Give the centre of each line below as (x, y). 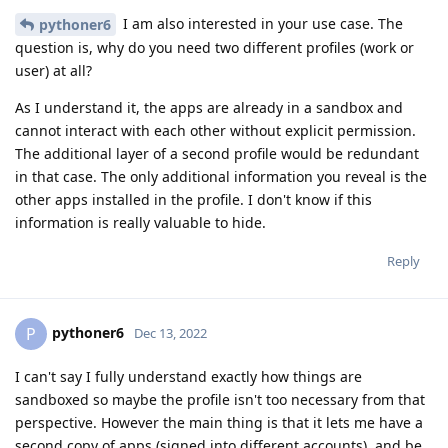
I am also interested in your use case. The (261, 23)
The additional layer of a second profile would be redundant (217, 154)
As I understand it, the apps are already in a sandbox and (209, 108)
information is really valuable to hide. (140, 223)
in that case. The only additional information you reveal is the (221, 177)
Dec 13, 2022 (170, 333)
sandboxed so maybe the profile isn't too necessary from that (220, 400)
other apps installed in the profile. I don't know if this (193, 200)
